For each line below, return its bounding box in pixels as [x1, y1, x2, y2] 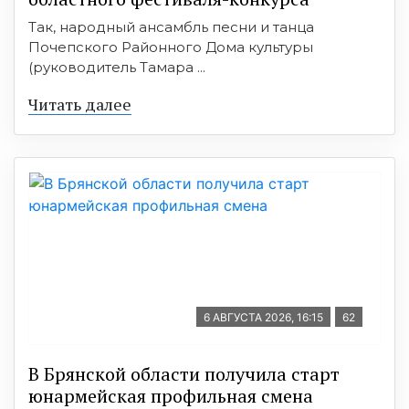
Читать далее [28, 92, 131, 115]
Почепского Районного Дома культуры [28, 37, 313, 56]
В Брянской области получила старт [28, 361, 340, 386]
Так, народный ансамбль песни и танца [28, 17, 314, 36]
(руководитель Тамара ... [28, 58, 205, 76]
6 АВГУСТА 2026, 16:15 [204, 309, 323, 324]
